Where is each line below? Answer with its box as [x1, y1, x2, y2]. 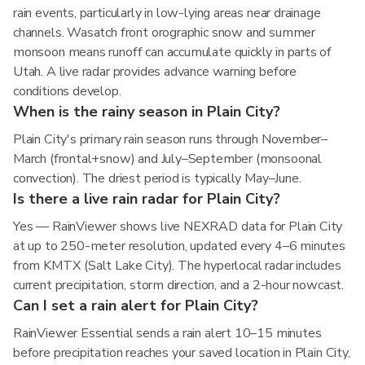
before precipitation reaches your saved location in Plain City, [13, 344, 350, 362]
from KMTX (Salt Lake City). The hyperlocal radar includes [13, 257, 341, 275]
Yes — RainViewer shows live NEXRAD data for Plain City [13, 218, 343, 235]
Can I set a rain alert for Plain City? [13, 296, 258, 315]
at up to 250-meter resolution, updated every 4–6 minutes [13, 237, 345, 255]
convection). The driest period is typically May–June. [13, 169, 301, 187]
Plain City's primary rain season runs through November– [13, 130, 328, 148]
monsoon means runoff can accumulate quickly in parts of [13, 43, 332, 61]
